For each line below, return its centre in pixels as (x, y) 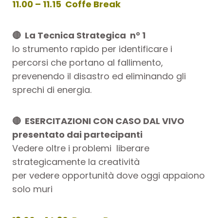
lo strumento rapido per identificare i (92, 49)
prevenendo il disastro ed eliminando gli (99, 76)
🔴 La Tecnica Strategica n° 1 (79, 35)
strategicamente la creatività (77, 162)
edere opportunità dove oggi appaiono (119, 175)
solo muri (32, 189)
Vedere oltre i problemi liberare (81, 148)
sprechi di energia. (52, 90)
